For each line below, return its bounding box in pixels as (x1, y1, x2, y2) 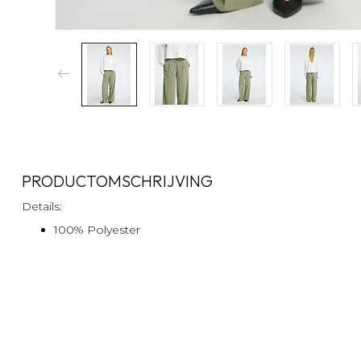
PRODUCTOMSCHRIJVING (22, 170, 213, 191)
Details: (22, 198, 65, 214)
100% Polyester (54, 222, 140, 238)
